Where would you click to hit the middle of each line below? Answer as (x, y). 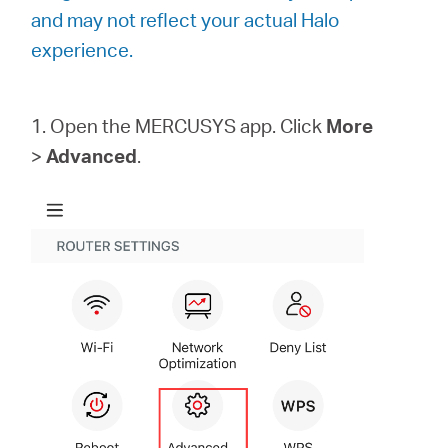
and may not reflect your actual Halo (185, 19)
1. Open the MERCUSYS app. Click (179, 125)
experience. (82, 49)
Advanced (92, 155)
